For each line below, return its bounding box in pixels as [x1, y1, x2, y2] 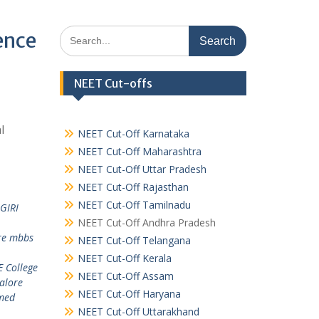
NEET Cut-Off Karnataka [77, 127, 189, 140]
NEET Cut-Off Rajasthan [77, 180, 189, 194]
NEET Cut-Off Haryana [77, 287, 181, 300]
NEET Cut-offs [73, 76, 152, 90]
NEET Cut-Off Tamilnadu [77, 198, 191, 211]
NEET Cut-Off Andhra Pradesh [77, 216, 216, 229]
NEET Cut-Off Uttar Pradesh [77, 162, 206, 176]
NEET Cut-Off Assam [77, 269, 174, 283]
